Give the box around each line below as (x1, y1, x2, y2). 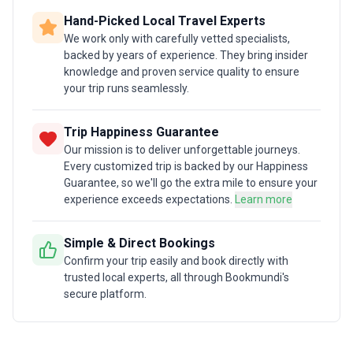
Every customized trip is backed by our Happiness (64, 159, 308, 173)
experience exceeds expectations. (64, 192, 232, 206)
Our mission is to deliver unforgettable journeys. (64, 143, 300, 156)
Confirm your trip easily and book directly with (64, 254, 288, 267)
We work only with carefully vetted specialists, (64, 32, 290, 45)
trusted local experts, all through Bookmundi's (64, 270, 289, 284)
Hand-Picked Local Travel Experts (64, 13, 266, 28)
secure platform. (64, 287, 147, 300)
